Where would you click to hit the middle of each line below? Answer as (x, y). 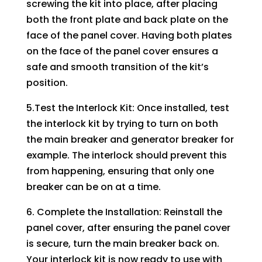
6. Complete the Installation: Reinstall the (124, 212)
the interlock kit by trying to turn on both (122, 123)
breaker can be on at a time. (93, 187)
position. (47, 82)
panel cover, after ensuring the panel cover (128, 227)
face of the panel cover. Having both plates (129, 35)
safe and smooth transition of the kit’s (117, 67)
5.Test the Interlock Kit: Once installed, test (127, 108)
